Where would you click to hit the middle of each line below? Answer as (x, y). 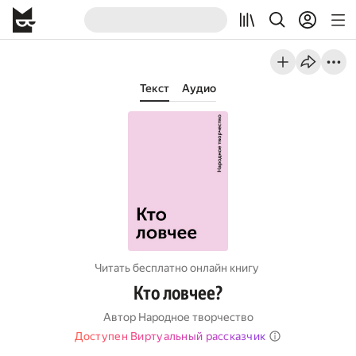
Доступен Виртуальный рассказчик (170, 336)
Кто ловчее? (178, 293)
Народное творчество (195, 317)
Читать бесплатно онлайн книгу (177, 268)
